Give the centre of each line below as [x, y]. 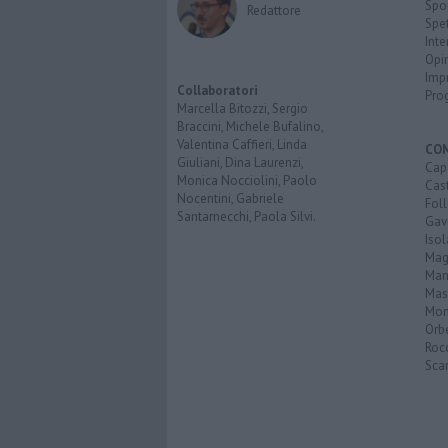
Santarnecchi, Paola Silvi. [246, 217]
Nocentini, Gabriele [230, 199]
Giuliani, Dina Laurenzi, [240, 163]
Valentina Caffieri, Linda [242, 145]
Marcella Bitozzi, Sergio [242, 109]
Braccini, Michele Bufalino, [250, 127]
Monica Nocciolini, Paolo [247, 181]
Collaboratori [217, 91]
